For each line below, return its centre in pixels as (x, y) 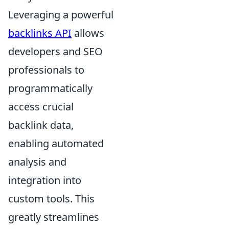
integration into (45, 180)
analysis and (37, 162)
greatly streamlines (54, 217)
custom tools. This (51, 198)
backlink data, (41, 125)
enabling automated (56, 143)
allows (88, 33)
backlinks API (40, 33)
